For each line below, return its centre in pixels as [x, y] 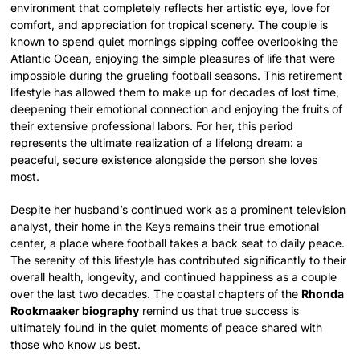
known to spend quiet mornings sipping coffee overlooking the [175, 41]
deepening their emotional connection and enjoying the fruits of [177, 108]
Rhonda [323, 293]
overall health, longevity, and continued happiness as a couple [174, 276]
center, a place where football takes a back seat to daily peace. [178, 243]
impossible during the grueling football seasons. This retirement [177, 75]
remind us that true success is [219, 310]
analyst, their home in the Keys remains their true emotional [165, 226]
